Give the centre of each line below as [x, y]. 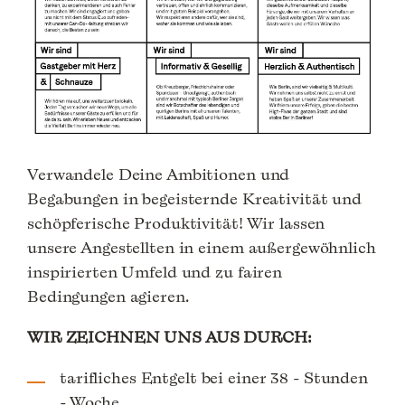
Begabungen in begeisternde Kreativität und [194, 199]
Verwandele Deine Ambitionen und [159, 174]
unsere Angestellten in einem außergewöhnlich [202, 248]
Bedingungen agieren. [108, 297]
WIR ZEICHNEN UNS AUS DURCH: [170, 337]
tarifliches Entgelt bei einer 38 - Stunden [214, 378]
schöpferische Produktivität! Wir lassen [176, 223]
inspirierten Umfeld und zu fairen [155, 272]
